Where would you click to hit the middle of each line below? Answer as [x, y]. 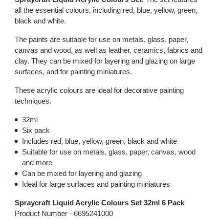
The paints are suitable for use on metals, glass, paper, [101, 39]
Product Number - [44, 213]
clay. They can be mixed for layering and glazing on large [105, 61]
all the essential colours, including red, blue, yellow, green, [106, 10]
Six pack [36, 130]
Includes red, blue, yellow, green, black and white [99, 141]
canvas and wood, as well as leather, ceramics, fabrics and [109, 50]
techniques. [33, 101]
